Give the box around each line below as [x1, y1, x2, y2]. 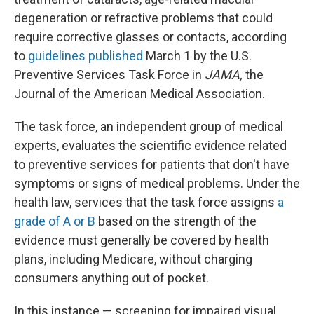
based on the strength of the [95, 214, 257, 228]
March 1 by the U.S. [143, 48, 252, 63]
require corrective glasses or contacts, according [14, 29, 287, 44]
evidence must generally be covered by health [14, 233, 269, 247]
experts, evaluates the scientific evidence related [14, 138, 287, 153]
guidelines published [28, 48, 143, 63]
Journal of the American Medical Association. [14, 86, 265, 101]
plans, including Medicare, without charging [14, 252, 252, 266]
